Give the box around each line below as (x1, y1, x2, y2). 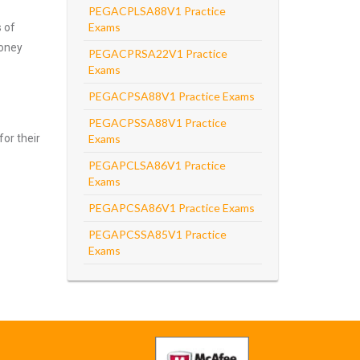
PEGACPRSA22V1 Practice (88, 47, 227, 60)
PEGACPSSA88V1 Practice (88, 116, 227, 129)
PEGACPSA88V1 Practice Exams (88, 89, 255, 103)
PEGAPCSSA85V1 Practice (88, 227, 227, 241)
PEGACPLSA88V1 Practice (88, 4, 226, 18)
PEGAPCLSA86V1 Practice (88, 158, 226, 172)
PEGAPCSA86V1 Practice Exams (88, 201, 255, 215)
